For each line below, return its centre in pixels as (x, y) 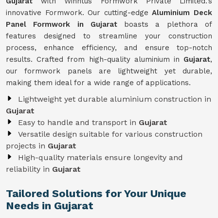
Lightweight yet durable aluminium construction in (115, 99)
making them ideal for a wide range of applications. (98, 83)
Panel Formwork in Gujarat (62, 24)
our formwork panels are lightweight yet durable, (109, 71)
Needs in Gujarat (50, 206)
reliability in (29, 169)
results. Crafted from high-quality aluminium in (95, 59)
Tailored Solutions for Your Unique (96, 193)
